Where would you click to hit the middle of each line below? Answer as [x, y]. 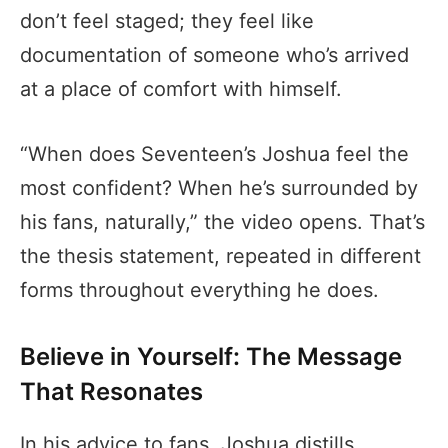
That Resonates [111, 392]
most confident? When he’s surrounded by [219, 188]
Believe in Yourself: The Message [211, 357]
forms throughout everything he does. [199, 290]
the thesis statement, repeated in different [220, 256]
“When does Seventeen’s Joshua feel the [214, 154]
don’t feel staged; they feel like [167, 21]
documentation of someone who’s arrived [214, 55]
